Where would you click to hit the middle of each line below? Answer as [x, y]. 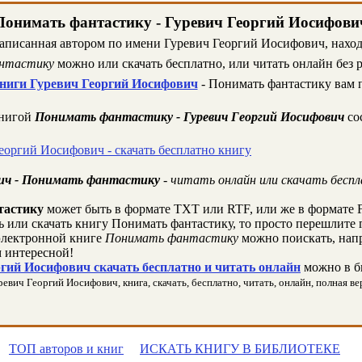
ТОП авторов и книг [66, 349]
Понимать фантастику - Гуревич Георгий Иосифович [189, 117]
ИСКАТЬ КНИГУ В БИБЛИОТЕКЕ [240, 349]
